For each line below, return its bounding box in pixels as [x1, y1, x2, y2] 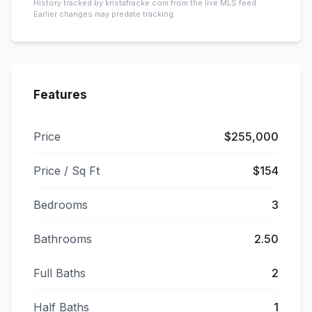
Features [33, 88, 87, 102]
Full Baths [33, 266, 86, 280]
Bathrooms [33, 232, 92, 246]
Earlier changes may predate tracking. [33, 9, 175, 19]
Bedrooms [33, 198, 88, 212]
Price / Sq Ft [33, 164, 100, 178]
